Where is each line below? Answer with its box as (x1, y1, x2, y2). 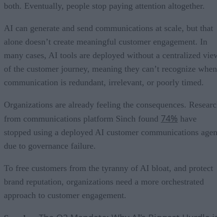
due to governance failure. (4, 141, 96, 151)
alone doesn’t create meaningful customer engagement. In (4, 37, 207, 47)
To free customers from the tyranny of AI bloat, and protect (4, 163, 213, 173)
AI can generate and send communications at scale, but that (4, 23, 213, 33)
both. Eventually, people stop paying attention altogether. (4, 1, 205, 11)
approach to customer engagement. (4, 190, 126, 201)
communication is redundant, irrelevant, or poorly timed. (4, 77, 204, 88)
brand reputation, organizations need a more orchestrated (4, 177, 204, 187)
